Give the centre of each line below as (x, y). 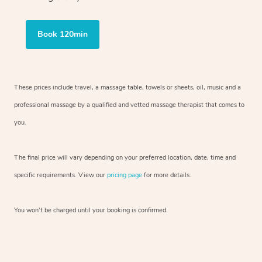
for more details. (167, 175)
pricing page (125, 175)
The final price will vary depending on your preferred (90, 158)
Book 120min (63, 35)
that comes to (224, 105)
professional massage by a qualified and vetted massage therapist (109, 105)
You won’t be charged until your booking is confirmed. (91, 211)
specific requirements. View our (61, 175)
